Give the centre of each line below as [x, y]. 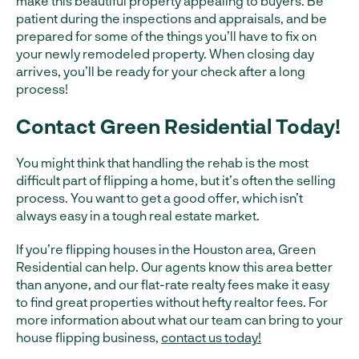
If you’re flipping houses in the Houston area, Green [166, 249]
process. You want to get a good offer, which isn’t [159, 198]
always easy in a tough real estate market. [138, 215]
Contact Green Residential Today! [178, 126]
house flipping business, [89, 337]
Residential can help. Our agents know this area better [174, 266]
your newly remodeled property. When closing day [165, 53]
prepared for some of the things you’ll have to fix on [166, 36]
